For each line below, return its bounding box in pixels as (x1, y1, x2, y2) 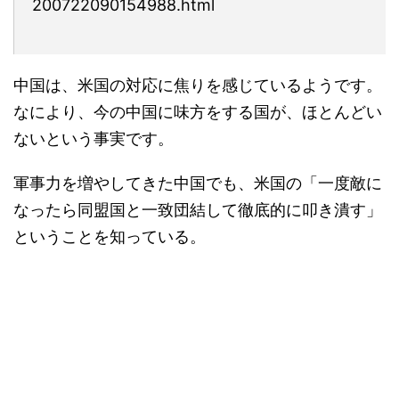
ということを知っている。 (13, 226, 206, 246)
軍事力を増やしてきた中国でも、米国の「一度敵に (13, 173, 382, 192)
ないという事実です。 (13, 128, 174, 148)
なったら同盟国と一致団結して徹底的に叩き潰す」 (13, 199, 382, 219)
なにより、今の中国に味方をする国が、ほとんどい (13, 102, 382, 121)
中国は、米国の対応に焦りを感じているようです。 (13, 75, 382, 94)
